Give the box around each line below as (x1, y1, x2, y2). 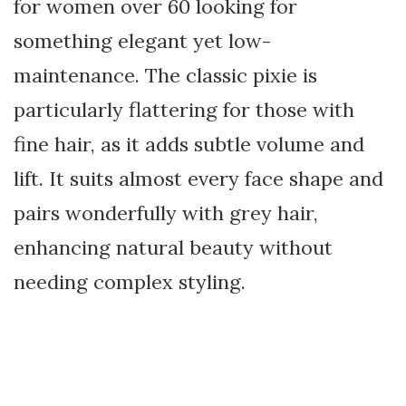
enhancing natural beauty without (14, 235, 333, 260)
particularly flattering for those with (14, 97, 354, 122)
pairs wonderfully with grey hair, (14, 200, 318, 226)
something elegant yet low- (14, 28, 271, 53)
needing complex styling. (14, 269, 246, 295)
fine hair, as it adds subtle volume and (14, 131, 364, 157)
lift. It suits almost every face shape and (14, 166, 383, 191)
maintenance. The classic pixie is (14, 63, 317, 88)
